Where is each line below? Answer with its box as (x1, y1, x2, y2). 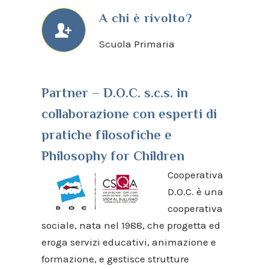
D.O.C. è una (167, 185, 223, 198)
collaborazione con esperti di (41, 106, 217, 121)
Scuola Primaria (98, 37, 175, 50)
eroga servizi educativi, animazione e (41, 235, 216, 248)
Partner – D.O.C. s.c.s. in (41, 85, 188, 100)
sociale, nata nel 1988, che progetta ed (41, 219, 220, 231)
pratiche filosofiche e (41, 127, 172, 142)
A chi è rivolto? (98, 11, 193, 26)
